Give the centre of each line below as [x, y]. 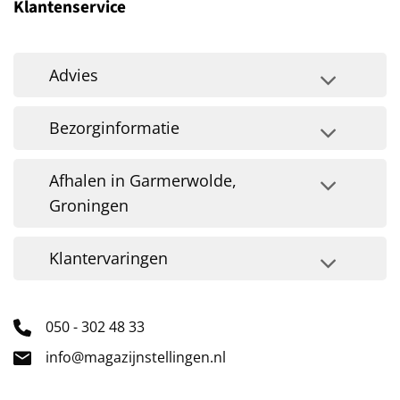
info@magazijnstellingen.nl [136, 358]
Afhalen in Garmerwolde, [143, 181]
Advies [74, 75]
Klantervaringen [109, 258]
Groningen [89, 206]
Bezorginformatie [115, 128]
